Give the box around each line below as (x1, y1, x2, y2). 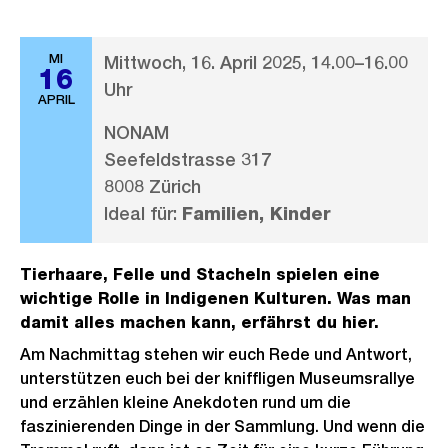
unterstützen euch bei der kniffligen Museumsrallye (20, 369, 415, 388)
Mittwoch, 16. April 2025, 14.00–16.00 (104, 52, 408, 73)
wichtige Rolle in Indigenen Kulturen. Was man (20, 289, 411, 308)
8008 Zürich (104, 176, 201, 197)
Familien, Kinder (182, 203, 331, 224)
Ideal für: (104, 203, 182, 224)
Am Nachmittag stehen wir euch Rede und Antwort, (20, 345, 412, 364)
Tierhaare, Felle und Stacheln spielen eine (20, 265, 380, 284)
